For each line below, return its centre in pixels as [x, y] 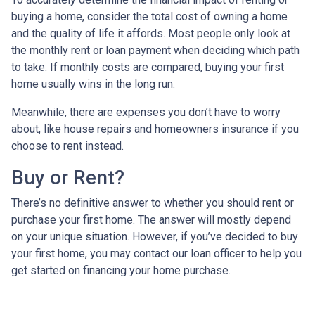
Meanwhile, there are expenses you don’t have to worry [146, 112]
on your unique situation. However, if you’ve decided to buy [155, 237]
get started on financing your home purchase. [121, 270]
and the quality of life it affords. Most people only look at [151, 33]
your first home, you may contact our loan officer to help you [156, 253]
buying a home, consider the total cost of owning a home [149, 17]
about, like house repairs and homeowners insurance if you [155, 129]
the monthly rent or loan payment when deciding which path [155, 50]
